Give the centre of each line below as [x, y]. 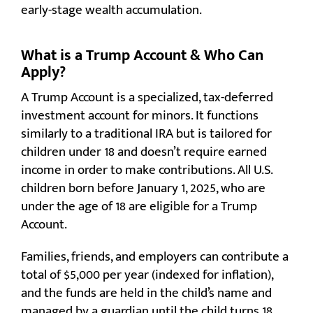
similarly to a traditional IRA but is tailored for [146, 134]
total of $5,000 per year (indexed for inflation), [147, 275]
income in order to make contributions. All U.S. [147, 170]
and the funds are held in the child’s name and [146, 293]
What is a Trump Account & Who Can [142, 56]
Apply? [43, 73]
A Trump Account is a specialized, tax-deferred [147, 98]
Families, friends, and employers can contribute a [155, 257]
